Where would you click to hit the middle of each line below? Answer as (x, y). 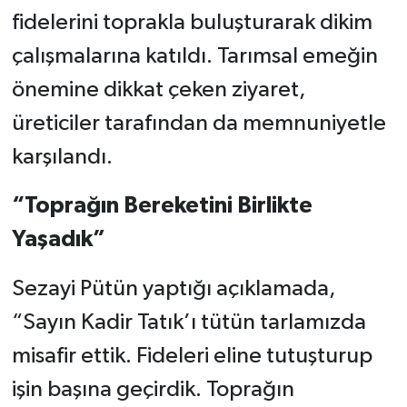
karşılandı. (62, 157)
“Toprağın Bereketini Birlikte (162, 206)
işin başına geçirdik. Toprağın (153, 390)
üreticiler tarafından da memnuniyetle (199, 124)
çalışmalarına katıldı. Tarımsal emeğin (194, 56)
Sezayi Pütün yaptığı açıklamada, (174, 289)
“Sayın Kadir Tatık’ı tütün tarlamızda (189, 323)
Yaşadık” (58, 240)
